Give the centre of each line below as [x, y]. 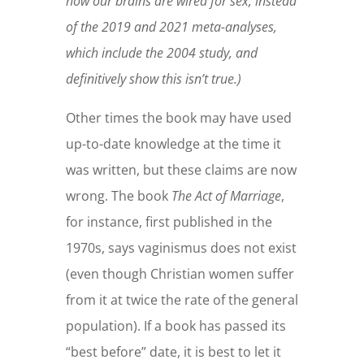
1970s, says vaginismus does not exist [181, 248]
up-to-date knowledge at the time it [173, 144]
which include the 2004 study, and [161, 53]
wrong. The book [118, 196]
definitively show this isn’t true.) [153, 79]
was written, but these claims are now [181, 170]
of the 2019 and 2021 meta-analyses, [171, 27]
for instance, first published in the [169, 222]
